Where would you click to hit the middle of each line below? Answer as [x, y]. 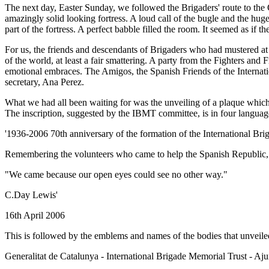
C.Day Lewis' [31, 195]
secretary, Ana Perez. [44, 82]
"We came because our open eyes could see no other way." [116, 175]
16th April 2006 [35, 216]
